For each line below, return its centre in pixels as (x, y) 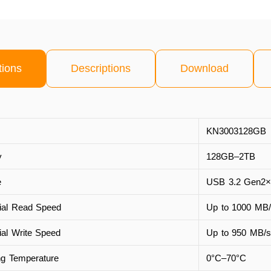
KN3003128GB (236, 131)
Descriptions (101, 68)
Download (204, 68)
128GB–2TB (231, 156)
